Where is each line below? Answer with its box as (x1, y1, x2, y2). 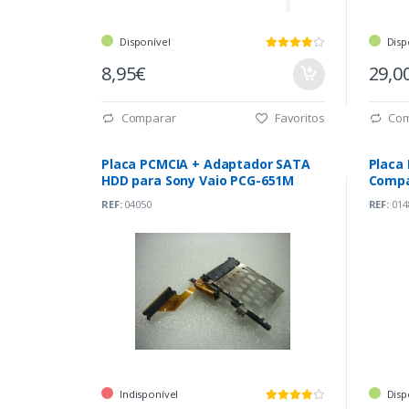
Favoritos (271, 109, 325, 126)
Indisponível (120, 386, 179, 401)
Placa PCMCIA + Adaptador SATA (101, 154, 310, 173)
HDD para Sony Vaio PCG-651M (101, 171, 295, 189)
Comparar (118, 109, 176, 126)
